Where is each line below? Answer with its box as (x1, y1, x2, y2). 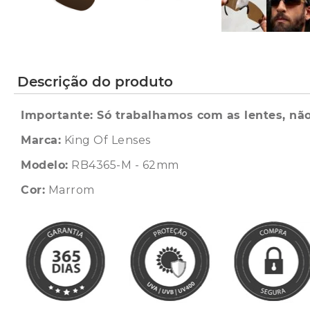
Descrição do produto (17, 73, 173, 90)
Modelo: (21, 158, 69, 172)
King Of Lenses (61, 134, 151, 147)
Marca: (21, 134, 61, 147)
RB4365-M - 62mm (68, 158, 179, 172)
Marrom (45, 183, 95, 197)
